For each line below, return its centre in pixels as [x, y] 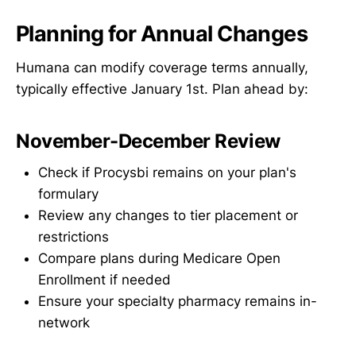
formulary [68, 194]
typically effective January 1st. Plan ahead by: [162, 89]
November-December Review [148, 141]
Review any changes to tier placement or [168, 216]
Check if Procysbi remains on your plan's [167, 173]
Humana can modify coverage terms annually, [162, 67]
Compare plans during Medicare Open [159, 259]
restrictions [74, 237]
